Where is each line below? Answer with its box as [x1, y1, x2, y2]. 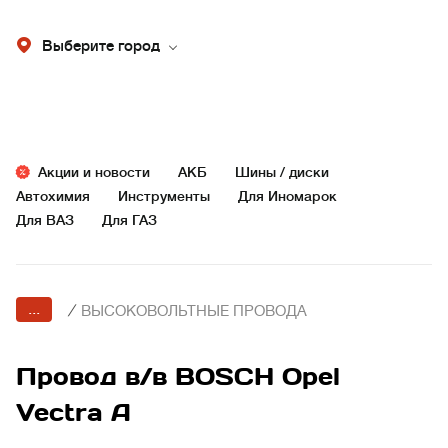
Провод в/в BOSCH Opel [16, 361, 340, 392]
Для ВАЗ [16, 212, 74, 228]
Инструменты [118, 188, 210, 204]
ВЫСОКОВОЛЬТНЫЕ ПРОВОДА [81, 303, 307, 320]
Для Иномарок [238, 188, 337, 204]
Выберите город [42, 38, 160, 55]
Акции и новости [38, 164, 150, 180]
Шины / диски [235, 164, 329, 180]
